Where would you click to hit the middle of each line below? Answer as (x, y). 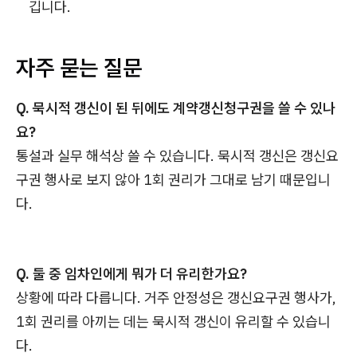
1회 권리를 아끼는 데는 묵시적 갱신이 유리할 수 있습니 (173, 322)
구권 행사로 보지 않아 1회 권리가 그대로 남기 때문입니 (173, 180)
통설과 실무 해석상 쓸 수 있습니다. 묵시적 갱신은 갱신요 (177, 156)
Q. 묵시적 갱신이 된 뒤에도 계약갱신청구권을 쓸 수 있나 (176, 108)
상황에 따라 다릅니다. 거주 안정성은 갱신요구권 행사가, (176, 298)
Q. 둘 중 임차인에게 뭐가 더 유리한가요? (131, 274)
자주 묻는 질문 (79, 68)
